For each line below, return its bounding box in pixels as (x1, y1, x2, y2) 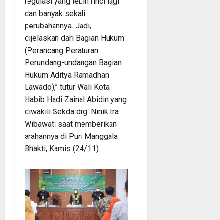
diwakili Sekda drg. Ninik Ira (25, 107, 119, 117)
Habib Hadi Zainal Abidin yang (25, 95, 127, 105)
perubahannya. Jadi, (25, 21, 91, 31)
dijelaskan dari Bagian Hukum (25, 33, 124, 43)
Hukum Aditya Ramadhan (25, 70, 109, 80)
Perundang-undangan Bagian (25, 58, 122, 68)
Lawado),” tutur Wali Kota (25, 82, 110, 92)
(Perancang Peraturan (25, 46, 98, 55)
